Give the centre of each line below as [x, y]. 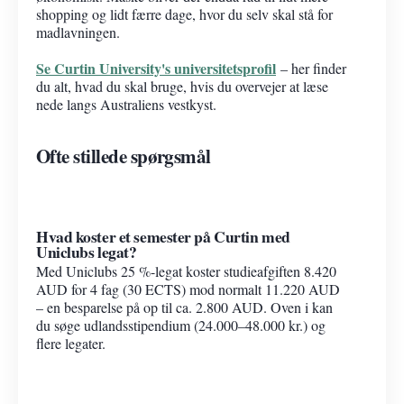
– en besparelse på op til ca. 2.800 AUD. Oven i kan [184, 308]
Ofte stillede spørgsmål [124, 155]
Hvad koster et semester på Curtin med [163, 236]
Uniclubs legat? [87, 251]
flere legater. [71, 344]
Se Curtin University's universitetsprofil [156, 68]
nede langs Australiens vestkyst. [126, 104]
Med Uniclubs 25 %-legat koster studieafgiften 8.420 [186, 271]
